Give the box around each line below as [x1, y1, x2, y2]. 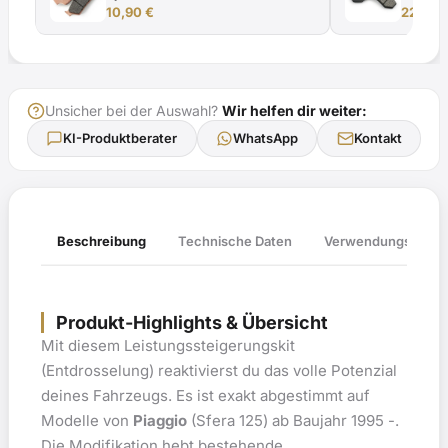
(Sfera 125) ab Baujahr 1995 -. [187, 410, 399, 430]
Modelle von [41, 410, 133, 430]
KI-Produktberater [63, 130, 178, 146]
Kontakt [353, 130, 402, 146]
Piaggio [133, 410, 187, 430]
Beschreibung [57, 233, 146, 250]
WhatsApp [233, 130, 298, 146]
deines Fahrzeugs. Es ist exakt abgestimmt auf [41, 385, 370, 405]
